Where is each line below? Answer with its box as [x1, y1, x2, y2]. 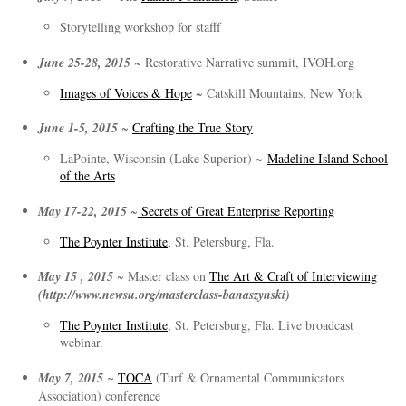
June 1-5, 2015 [37, 119, 118, 138]
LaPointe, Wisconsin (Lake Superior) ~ [59, 150, 263, 168]
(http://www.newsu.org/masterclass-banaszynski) [37, 285, 290, 304]
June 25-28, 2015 [37, 53, 130, 72]
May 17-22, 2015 [37, 201, 127, 220]
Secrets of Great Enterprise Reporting [137, 201, 334, 219]
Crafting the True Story [131, 119, 253, 137]
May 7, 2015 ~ [37, 368, 118, 387]
